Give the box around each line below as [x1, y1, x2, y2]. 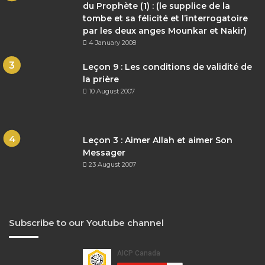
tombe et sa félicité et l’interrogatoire [83, 12, 248, 24]
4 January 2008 [89, 38, 136, 47]
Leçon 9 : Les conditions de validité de [83, 61, 252, 72]
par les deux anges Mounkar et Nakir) [83, 25, 247, 36]
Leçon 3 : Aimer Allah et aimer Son [83, 134, 232, 146]
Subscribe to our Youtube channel [9, 216, 164, 228]
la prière [83, 73, 119, 85]
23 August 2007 [89, 160, 136, 169]
